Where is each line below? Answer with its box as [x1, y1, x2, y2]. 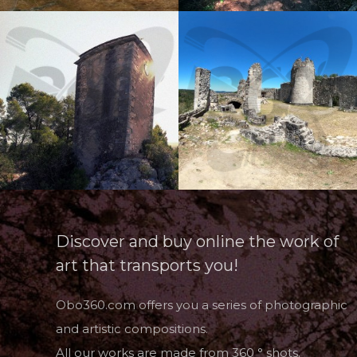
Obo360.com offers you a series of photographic [56, 297, 347, 312]
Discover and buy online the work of [56, 232, 339, 251]
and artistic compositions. [56, 321, 208, 336]
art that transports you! [56, 256, 238, 275]
